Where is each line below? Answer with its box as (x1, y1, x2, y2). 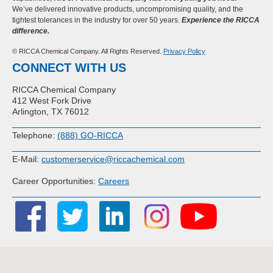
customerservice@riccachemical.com (41, 154, 185, 164)
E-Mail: (12, 154, 41, 164)
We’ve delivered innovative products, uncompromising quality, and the (12, 5, 243, 13)
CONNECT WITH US (12, 61, 126, 74)
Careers (98, 176, 129, 186)
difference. (12, 27, 49, 35)
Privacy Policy (163, 48, 205, 55)
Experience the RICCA (182, 16, 260, 24)
